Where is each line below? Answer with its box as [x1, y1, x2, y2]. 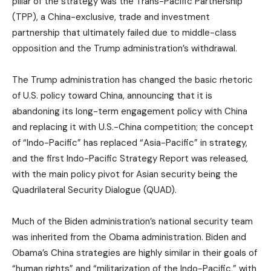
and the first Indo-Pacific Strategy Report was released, [12, 152, 248, 165]
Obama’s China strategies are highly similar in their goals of [12, 247, 257, 260]
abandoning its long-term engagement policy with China [12, 105, 247, 118]
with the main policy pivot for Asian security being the [12, 168, 238, 181]
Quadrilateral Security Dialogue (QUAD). [12, 184, 177, 197]
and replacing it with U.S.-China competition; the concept [12, 121, 253, 134]
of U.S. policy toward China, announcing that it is [12, 90, 212, 102]
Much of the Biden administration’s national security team [12, 215, 253, 228]
